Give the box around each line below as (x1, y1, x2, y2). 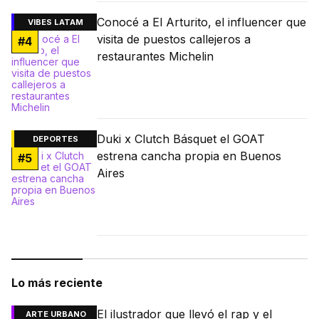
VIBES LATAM (28, 16, 83, 27)
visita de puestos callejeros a (97, 31, 251, 46)
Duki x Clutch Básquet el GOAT (97, 131, 265, 146)
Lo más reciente (11, 275, 103, 290)
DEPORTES (33, 133, 78, 144)
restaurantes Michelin (97, 48, 214, 63)
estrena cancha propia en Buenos (97, 148, 281, 163)
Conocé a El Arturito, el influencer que (97, 14, 306, 29)
